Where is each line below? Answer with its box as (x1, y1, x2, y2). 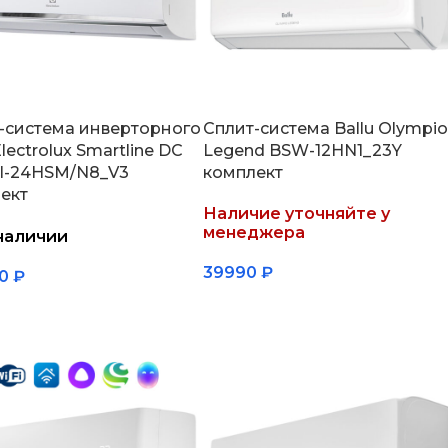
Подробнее (214, 296, 298, 313)
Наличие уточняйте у (202, 203, 390, 223)
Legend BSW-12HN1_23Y (202, 140, 402, 160)
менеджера (202, 222, 305, 242)
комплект (202, 162, 283, 182)
